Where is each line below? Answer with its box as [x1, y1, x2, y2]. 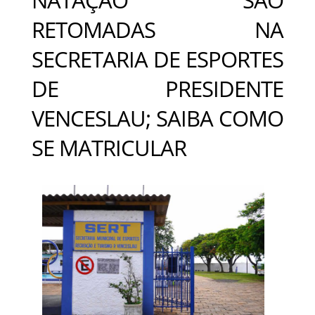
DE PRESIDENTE [32, 73, 283, 103]
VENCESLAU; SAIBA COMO [32, 103, 283, 133]
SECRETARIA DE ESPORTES [32, 44, 283, 74]
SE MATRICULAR [32, 132, 186, 162]
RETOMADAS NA [32, 14, 283, 44]
